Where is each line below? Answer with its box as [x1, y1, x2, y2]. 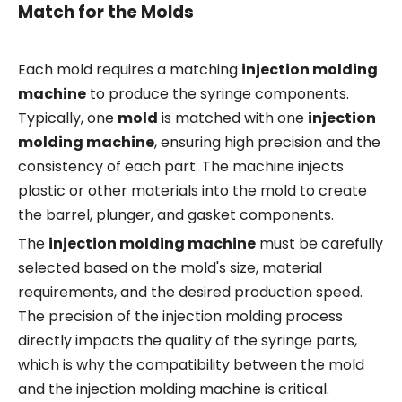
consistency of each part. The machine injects [18, 156, 344, 178]
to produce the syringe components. [86, 83, 349, 105]
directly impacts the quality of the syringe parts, [18, 330, 357, 352]
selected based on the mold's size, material [18, 258, 322, 279]
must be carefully [256, 233, 383, 255]
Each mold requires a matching [18, 59, 241, 81]
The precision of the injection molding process [18, 306, 343, 328]
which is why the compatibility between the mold [18, 354, 364, 376]
